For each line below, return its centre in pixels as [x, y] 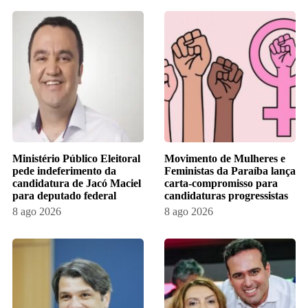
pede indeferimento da [64, 170]
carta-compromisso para [221, 183]
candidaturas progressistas [226, 195]
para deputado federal [64, 195]
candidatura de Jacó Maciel [76, 183]
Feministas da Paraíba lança [230, 170]
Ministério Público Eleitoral [76, 158]
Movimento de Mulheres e [225, 158]
